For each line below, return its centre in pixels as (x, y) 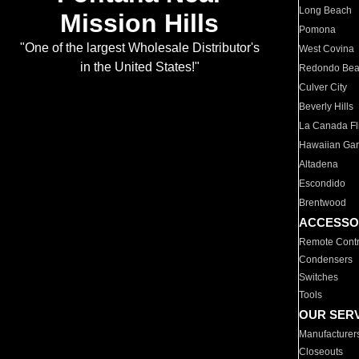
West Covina (327, 49)
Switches (319, 277)
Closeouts (321, 352)
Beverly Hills (327, 107)
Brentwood (323, 203)
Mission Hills (139, 24)
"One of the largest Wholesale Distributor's (139, 48)
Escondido (323, 184)
